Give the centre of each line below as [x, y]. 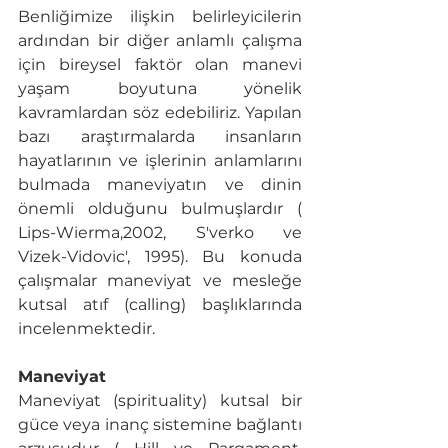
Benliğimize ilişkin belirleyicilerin [160, 17]
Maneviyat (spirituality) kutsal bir [160, 401]
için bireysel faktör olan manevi [160, 65]
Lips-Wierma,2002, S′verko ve [160, 233]
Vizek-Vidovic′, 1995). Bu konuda [160, 257]
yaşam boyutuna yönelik [160, 89]
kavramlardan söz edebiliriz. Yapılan [160, 113]
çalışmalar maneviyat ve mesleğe [160, 281]
